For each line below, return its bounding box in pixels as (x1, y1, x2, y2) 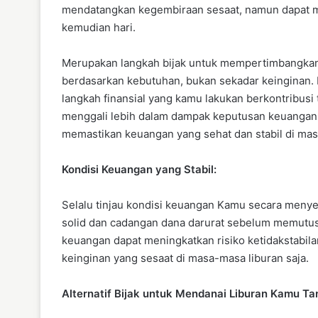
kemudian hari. (62, 20, 136, 34)
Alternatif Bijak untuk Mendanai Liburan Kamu (62, 286, 300, 300)
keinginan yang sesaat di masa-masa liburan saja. (62, 251, 309, 265)
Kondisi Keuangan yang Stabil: (62, 162, 216, 176)
